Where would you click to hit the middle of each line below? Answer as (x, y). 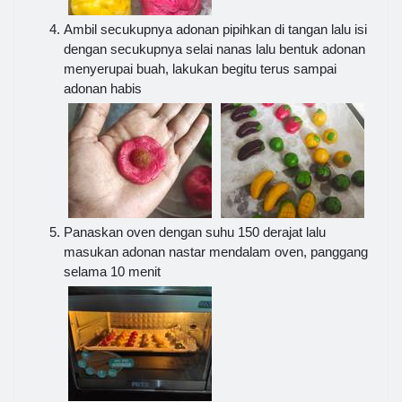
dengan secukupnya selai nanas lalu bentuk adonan (214, 48)
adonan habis (103, 88)
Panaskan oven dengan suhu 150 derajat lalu (195, 232)
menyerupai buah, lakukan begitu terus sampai (200, 68)
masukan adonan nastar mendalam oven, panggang (216, 251)
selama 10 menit (112, 271)
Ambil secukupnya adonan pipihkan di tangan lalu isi (215, 29)
